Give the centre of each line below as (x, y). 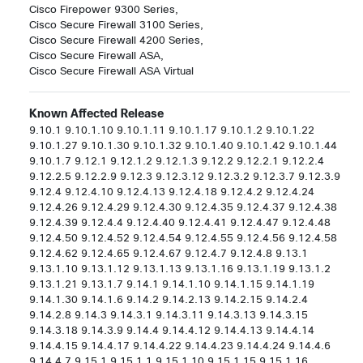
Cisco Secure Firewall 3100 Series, (116, 24)
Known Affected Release (96, 113)
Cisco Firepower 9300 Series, (104, 9)
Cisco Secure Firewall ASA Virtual (111, 70)
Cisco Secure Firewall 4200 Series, (116, 40)
